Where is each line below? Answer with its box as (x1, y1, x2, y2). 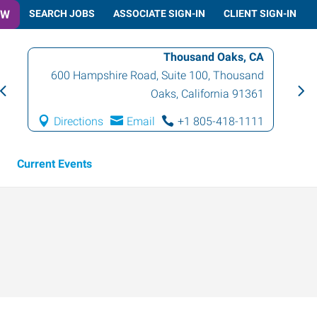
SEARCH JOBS (29, 7, 95, 19)
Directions (54, 115, 104, 128)
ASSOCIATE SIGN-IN (113, 7, 205, 19)
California (181, 87, 230, 100)
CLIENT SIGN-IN (224, 7, 296, 19)
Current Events (16, 156, 92, 171)
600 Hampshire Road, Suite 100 (51, 69, 209, 82)
